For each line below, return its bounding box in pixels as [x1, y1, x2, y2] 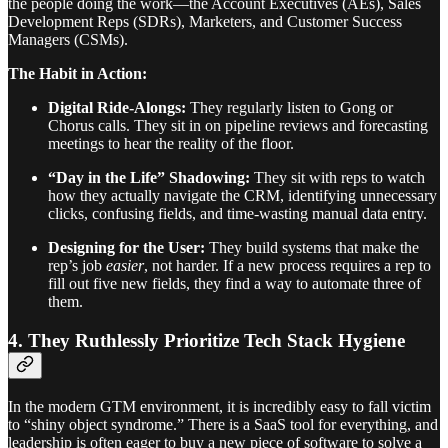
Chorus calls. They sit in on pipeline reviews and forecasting [48, 117, 428, 135]
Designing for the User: [48, 239, 205, 257]
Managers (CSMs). [8, 31, 128, 49]
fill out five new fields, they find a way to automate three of [48, 275, 421, 293]
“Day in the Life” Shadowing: [48, 169, 250, 187]
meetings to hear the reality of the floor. [48, 135, 294, 153]
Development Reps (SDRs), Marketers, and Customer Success [8, 13, 402, 31]
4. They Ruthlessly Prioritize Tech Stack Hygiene [8, 329, 405, 351]
